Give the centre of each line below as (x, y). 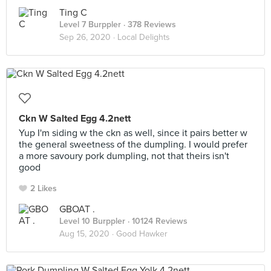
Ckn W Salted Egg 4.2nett (75, 119)
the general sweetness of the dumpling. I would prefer (133, 145)
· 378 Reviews (149, 24)
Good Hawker (142, 234)
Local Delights (144, 37)
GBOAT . (77, 209)
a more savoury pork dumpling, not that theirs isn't (124, 156)
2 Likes (44, 188)
